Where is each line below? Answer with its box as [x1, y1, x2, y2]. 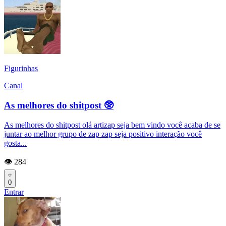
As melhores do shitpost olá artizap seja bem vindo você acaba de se [4, 120, 220, 129]
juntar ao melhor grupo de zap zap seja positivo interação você [4, 129, 202, 138]
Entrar [4, 187, 24, 196]
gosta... [4, 138, 27, 147]
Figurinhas [4, 64, 38, 73]
